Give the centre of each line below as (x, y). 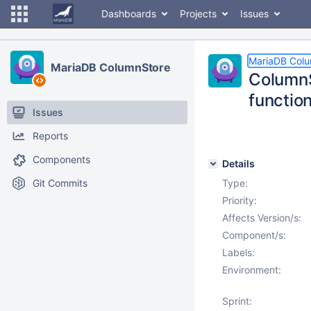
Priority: (239, 200)
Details (238, 163)
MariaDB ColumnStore (111, 67)
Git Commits (60, 183)
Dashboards (129, 14)
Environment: (252, 270)
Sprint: (237, 301)
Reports (50, 136)
